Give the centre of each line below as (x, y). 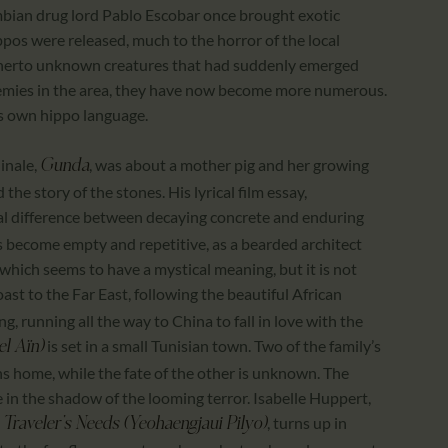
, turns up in (307, 423)
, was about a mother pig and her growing (229, 165)
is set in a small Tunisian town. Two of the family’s (212, 346)
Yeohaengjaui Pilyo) (197, 425)
